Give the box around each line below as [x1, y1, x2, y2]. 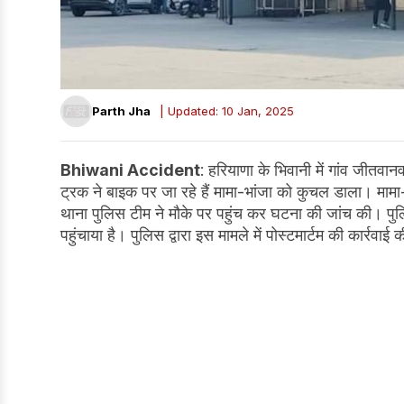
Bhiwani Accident [60, 160, 200, 179]
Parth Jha [92, 104, 151, 119]
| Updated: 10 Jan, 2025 [160, 104, 294, 119]
